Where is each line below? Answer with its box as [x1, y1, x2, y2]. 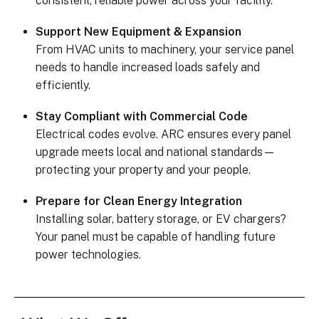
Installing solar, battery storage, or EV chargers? [36, 212, 286, 226]
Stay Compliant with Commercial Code [36, 109, 248, 123]
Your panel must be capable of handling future [36, 230, 276, 244]
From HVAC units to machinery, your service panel [36, 42, 294, 56]
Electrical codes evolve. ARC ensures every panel [36, 127, 291, 141]
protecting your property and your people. [36, 162, 251, 177]
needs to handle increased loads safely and [36, 60, 260, 74]
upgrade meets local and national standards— [36, 145, 276, 159]
